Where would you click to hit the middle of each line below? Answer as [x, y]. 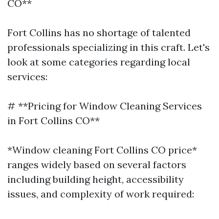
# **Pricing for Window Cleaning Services [105, 106]
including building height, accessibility [96, 179]
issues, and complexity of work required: [101, 194]
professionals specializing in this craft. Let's [109, 47]
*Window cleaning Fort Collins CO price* [102, 150]
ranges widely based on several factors [97, 164]
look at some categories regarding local [99, 62]
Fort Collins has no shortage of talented [99, 33]
